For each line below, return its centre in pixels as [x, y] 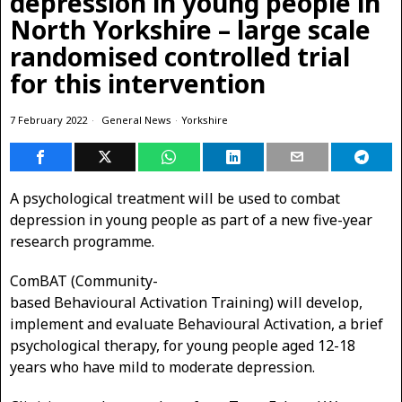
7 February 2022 [48, 120]
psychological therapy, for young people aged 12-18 [183, 345]
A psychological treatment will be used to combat [175, 198]
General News [136, 120]
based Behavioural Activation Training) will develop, [186, 302]
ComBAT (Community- [84, 281]
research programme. [82, 241]
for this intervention [138, 83]
